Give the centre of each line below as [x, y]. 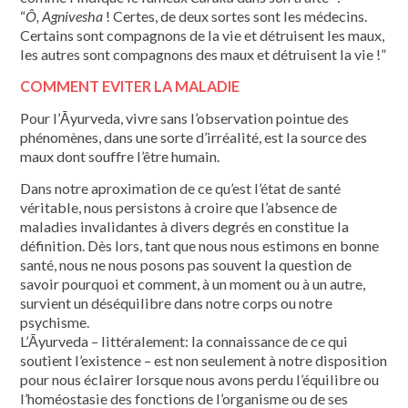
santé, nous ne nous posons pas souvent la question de [186, 264]
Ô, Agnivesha [65, 15]
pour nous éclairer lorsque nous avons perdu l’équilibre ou [200, 379]
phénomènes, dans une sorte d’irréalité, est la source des [194, 137]
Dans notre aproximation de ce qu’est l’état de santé [181, 188]
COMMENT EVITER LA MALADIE [130, 86]
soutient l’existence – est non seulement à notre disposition [204, 360]
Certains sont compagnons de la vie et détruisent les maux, [203, 35]
